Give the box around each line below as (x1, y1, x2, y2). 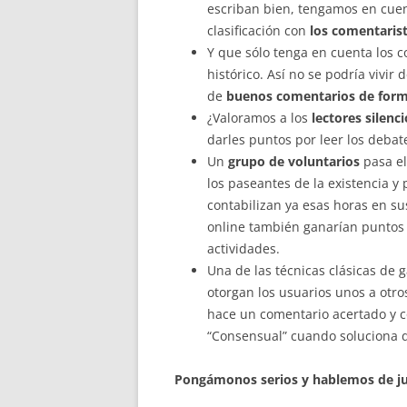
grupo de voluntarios (228, 152, 360, 170)
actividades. (207, 239, 280, 257)
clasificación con (207, 21, 306, 39)
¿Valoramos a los (207, 108, 308, 126)
